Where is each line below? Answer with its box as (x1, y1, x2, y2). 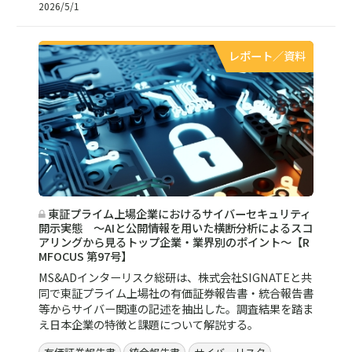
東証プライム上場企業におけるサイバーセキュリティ (45, 205, 311, 222)
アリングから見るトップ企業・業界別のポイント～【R (38, 233, 310, 251)
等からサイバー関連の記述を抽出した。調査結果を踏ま (38, 299, 313, 317)
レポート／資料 (229, 47, 306, 64)
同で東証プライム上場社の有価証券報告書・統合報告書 (38, 284, 313, 301)
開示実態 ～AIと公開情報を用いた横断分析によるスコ (38, 219, 313, 236)
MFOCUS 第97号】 (38, 247, 132, 265)
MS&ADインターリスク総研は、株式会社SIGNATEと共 (38, 268, 312, 285)
